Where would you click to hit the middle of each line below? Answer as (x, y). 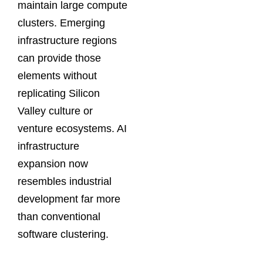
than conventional (59, 217)
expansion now (53, 164)
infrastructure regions (67, 41)
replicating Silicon (59, 94)
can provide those (59, 58)
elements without (57, 76)
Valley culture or (55, 111)
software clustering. (63, 235)
